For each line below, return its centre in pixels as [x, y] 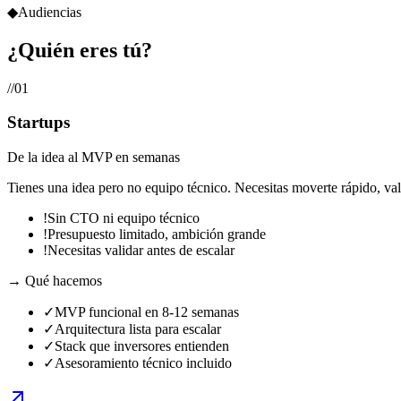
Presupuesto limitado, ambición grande [157, 235]
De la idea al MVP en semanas [94, 158]
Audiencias [50, 12]
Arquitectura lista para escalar [138, 329]
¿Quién [43, 50]
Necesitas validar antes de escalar [141, 251]
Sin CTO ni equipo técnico [124, 218]
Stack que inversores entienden [142, 346]
